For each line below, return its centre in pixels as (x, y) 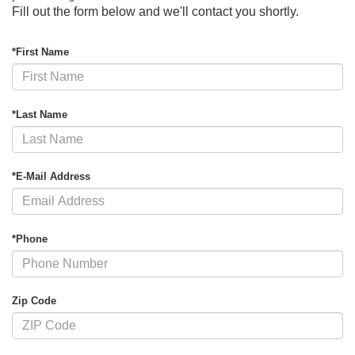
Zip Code (34, 301)
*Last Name (40, 114)
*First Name (40, 52)
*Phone (30, 239)
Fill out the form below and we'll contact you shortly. (155, 12)
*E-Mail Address (51, 177)
